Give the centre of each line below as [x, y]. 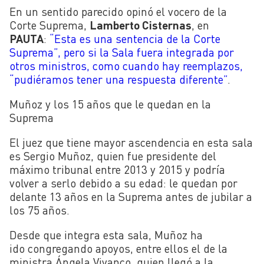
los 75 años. [39, 210]
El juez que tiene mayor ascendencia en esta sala [131, 142]
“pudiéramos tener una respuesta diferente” [118, 79]
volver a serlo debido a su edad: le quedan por [123, 183]
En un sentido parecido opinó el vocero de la [118, 11]
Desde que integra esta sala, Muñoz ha [106, 235]
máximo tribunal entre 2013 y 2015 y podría [117, 169]
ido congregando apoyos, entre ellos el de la [118, 249]
